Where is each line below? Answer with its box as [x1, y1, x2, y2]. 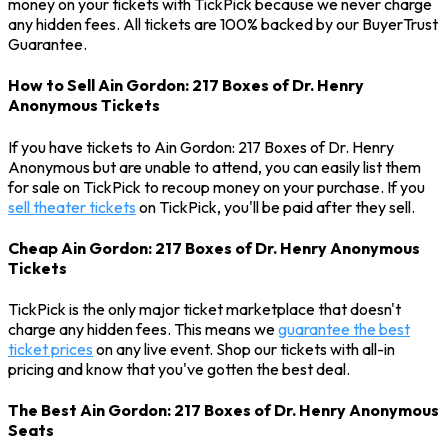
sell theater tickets [8, 196, 136, 217]
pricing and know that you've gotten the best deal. [8, 359, 350, 380]
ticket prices [8, 339, 93, 360]
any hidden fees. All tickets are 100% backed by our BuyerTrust [8, 14, 438, 35]
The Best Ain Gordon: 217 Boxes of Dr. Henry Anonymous [8, 400, 439, 421]
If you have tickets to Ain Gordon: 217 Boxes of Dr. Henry [8, 136, 394, 157]
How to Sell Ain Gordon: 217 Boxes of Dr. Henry [8, 75, 364, 96]
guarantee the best [278, 319, 410, 340]
